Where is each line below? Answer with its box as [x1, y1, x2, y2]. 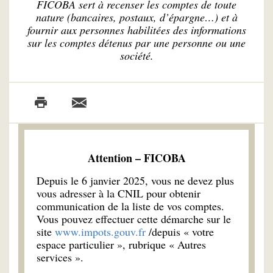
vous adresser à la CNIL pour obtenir [37, 185, 200, 200]
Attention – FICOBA [87, 149, 186, 166]
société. [119, 48, 154, 63]
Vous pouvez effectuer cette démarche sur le [37, 211, 231, 226]
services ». [37, 249, 83, 264]
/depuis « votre [149, 224, 214, 239]
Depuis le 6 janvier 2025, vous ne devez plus [37, 172, 234, 188]
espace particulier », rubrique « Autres [37, 236, 206, 252]
